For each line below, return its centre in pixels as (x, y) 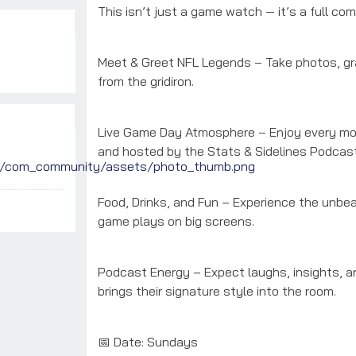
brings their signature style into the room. (217, 290)
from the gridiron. (145, 81)
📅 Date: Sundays (147, 341)
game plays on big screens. (176, 221)
